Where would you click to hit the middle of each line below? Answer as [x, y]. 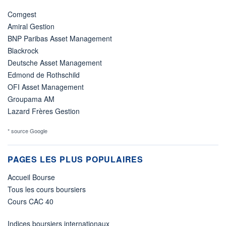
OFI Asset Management [46, 87]
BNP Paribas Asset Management [60, 38]
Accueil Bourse [31, 177]
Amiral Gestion [31, 26]
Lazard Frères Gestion [44, 111]
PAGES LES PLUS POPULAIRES [75, 159]
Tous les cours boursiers [47, 189]
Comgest [22, 14]
